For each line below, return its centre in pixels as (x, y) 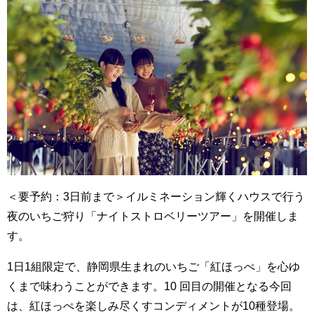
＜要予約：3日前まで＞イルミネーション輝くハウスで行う (156, 196)
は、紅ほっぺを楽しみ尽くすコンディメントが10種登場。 (153, 305)
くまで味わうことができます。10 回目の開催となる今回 (149, 286)
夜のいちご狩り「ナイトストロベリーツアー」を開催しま (153, 216)
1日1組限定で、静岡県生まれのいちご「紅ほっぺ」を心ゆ (153, 266)
